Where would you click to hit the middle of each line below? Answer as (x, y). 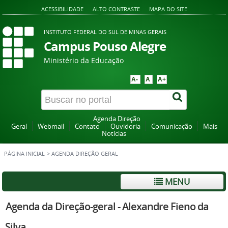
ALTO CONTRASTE (116, 9)
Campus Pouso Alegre (105, 46)
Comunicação (172, 126)
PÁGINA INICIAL (24, 154)
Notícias (114, 134)
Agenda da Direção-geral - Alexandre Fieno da (107, 206)
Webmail (51, 126)
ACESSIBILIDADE (62, 9)
